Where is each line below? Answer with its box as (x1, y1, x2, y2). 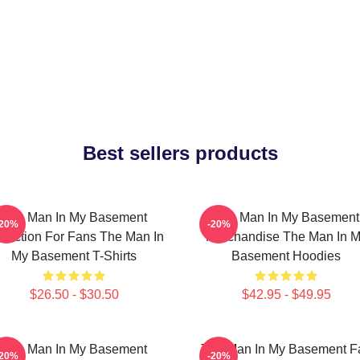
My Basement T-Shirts (11, 249, 137, 263)
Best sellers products (82, 142, 278, 164)
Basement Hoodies (231, 249, 341, 263)
